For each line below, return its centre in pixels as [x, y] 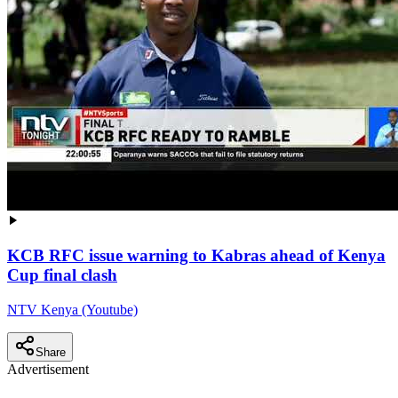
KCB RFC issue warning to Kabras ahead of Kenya [196, 256]
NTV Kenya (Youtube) [72, 310]
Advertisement [48, 370]
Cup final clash [62, 275]
